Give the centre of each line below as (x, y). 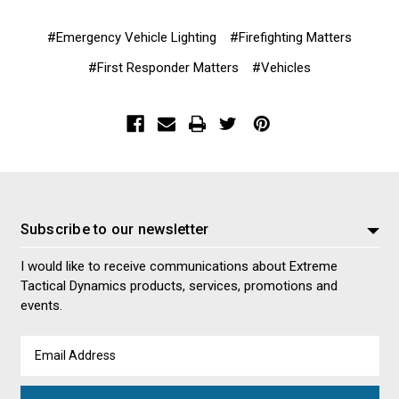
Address (46, 365)
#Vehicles (282, 68)
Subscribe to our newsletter (114, 229)
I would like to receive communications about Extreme (179, 267)
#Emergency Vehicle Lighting (131, 38)
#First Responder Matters (163, 68)
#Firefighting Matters (291, 38)
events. (41, 306)
